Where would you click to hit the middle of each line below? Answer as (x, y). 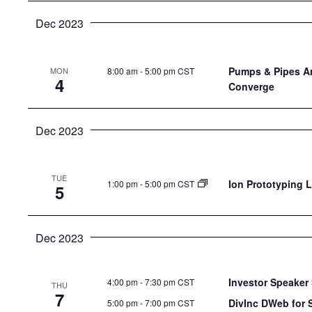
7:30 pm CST (170, 282)
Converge (251, 86)
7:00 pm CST (170, 303)
